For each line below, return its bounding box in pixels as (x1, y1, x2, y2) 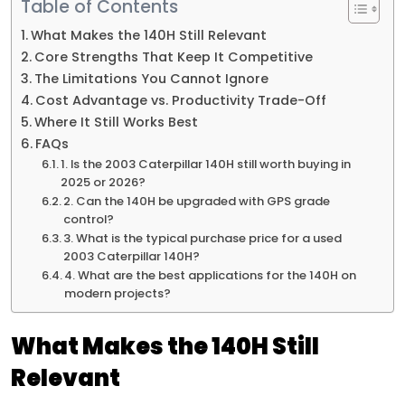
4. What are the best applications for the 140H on (64, 267, 357, 285)
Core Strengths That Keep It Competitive (33, 48, 313, 67)
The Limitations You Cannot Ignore (33, 70, 268, 89)
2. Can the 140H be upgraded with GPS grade (63, 193, 331, 211)
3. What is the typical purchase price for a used (63, 230, 343, 248)
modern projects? (64, 285, 172, 303)
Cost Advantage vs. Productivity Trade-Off (34, 91, 326, 110)
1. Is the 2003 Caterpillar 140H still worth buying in (61, 155, 352, 174)
